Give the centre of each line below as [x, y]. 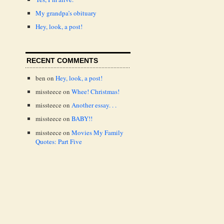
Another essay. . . [94, 105]
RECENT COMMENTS [62, 61]
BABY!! [82, 119]
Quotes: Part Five [59, 141]
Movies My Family [97, 132]
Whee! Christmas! [95, 92]
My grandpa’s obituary [66, 13]
